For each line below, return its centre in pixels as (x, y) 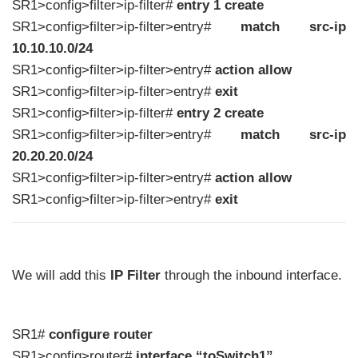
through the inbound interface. (251, 276)
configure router (101, 335)
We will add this (61, 276)
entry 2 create (220, 113)
